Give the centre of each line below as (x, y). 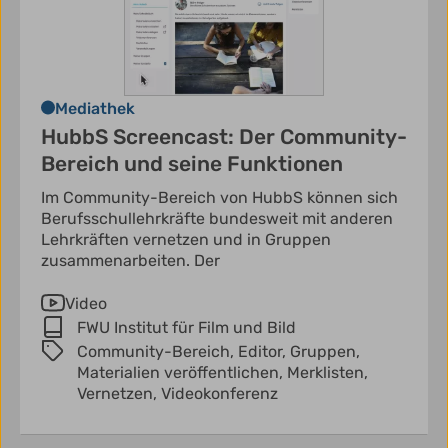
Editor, (264, 352)
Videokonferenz (219, 394)
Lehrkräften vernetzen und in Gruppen (186, 240)
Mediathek (95, 109)
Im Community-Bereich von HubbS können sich (219, 198)
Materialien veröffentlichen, (182, 373)
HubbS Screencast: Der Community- (224, 137)
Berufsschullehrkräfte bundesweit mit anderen (217, 219)
